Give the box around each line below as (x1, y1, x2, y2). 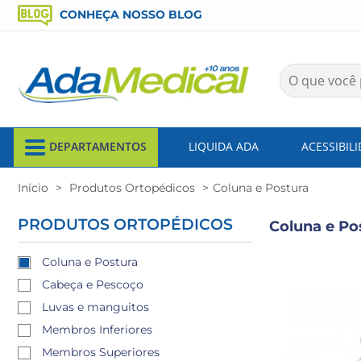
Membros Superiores (42, 345, 160, 359)
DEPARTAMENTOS (49, 139, 147, 154)
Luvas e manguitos (42, 300, 149, 314)
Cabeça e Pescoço (42, 277, 143, 292)
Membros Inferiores (42, 322, 152, 337)
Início (18, 180, 48, 195)
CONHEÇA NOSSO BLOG (56, 6, 202, 22)
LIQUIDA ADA (188, 139, 259, 154)
